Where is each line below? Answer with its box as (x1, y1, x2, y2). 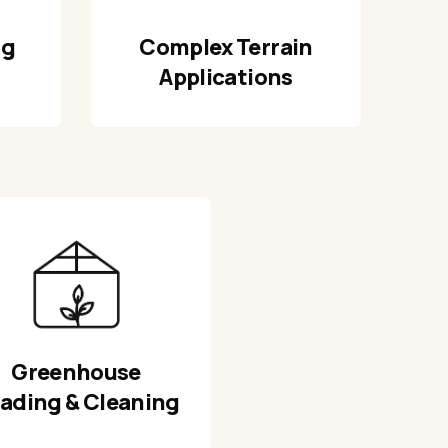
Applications (159, 62, 293, 93)
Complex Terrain (139, 32, 313, 63)
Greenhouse (11, 357, 141, 388)
